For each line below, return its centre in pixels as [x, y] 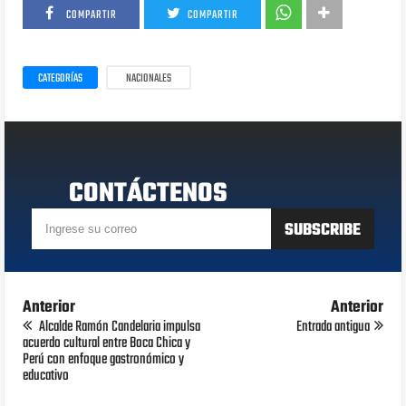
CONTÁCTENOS [148, 194]
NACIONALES [149, 79]
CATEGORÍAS [61, 79]
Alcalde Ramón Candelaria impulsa [119, 328]
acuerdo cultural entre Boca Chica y [107, 344]
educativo [46, 377]
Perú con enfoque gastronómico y [104, 360]
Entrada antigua [333, 328]
